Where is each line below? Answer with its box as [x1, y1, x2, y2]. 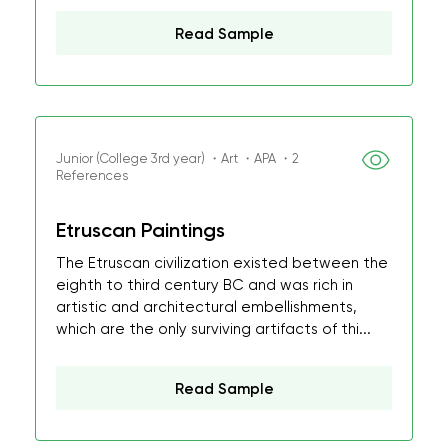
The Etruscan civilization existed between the [56, 254, 388, 272]
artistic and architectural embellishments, [56, 298, 357, 316]
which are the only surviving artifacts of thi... [56, 320, 371, 338]
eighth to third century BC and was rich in [56, 276, 353, 294]
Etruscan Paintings [56, 218, 225, 242]
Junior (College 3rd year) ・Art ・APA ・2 [56, 151, 299, 166]
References [56, 168, 128, 183]
